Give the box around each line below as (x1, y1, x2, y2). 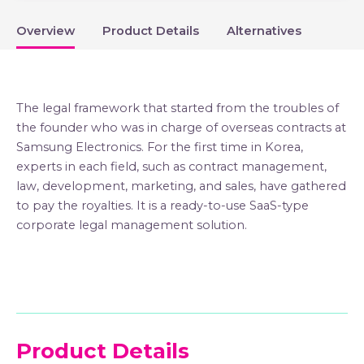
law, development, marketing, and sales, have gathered (16, 179, 346, 193)
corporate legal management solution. (16, 218, 247, 232)
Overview (16, 23, 75, 38)
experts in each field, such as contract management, (16, 159, 327, 174)
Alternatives (227, 23, 301, 38)
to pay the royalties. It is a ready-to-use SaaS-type (16, 198, 309, 213)
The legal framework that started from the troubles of (16, 101, 339, 115)
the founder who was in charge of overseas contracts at (16, 120, 346, 135)
